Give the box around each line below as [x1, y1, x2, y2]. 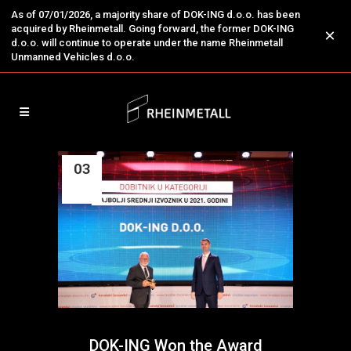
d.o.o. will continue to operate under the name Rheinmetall [11, 37, 283, 49]
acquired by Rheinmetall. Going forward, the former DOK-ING [11, 23, 294, 34]
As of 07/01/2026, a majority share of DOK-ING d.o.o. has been [11, 9, 300, 20]
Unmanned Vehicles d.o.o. [11, 51, 135, 63]
